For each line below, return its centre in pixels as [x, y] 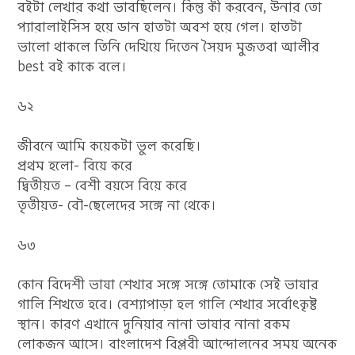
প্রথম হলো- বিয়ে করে [75, 166]
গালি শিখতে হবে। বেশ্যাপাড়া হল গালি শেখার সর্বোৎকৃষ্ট [168, 304]
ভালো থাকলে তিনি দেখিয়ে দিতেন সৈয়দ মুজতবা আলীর [169, 47]
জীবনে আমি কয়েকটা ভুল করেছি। [110, 146]
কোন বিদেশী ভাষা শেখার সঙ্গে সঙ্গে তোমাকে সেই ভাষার [168, 284]
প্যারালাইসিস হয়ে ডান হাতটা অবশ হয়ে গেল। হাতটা [160, 27]
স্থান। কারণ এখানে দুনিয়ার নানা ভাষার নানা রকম [154, 324]
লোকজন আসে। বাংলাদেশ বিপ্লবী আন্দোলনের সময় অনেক [177, 344]
